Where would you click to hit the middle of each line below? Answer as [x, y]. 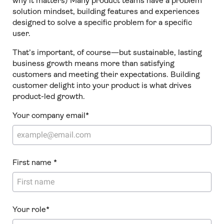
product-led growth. [48, 96]
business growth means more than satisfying [93, 63]
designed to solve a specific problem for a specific [102, 22]
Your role [29, 209]
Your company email [49, 115]
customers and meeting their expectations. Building [106, 74]
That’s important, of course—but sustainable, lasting [107, 52]
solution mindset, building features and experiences [106, 11]
